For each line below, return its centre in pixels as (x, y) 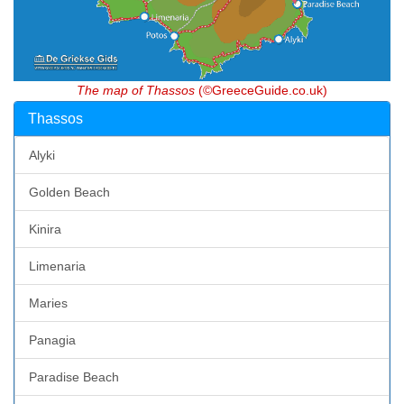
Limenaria (57, 266)
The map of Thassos (136, 90)
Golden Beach (69, 192)
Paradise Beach (74, 376)
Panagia (52, 340)
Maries (48, 303)
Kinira (45, 229)
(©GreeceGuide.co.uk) (261, 90)
